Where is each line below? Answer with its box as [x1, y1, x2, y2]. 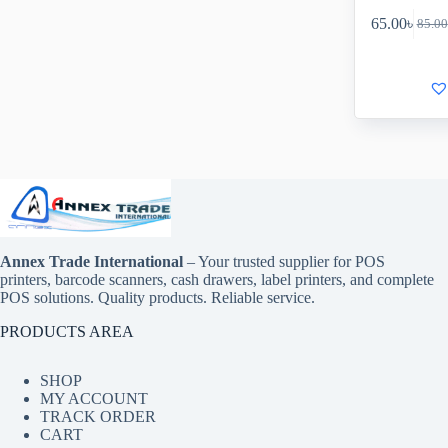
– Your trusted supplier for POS [183, 253, 385, 271]
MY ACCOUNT [40, 390, 148, 408]
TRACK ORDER [40, 408, 156, 426]
